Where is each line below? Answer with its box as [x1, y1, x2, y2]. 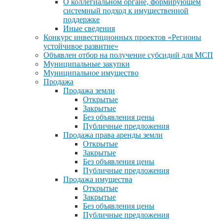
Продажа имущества [63, 175, 132, 184]
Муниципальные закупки [43, 60, 130, 69]
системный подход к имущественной [63, 6, 188, 15]
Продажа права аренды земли [63, 131, 163, 140]
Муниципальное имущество [43, 69, 139, 77]
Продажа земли [63, 86, 115, 95]
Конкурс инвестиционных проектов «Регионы [43, 33, 201, 42]
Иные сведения [63, 24, 115, 33]
